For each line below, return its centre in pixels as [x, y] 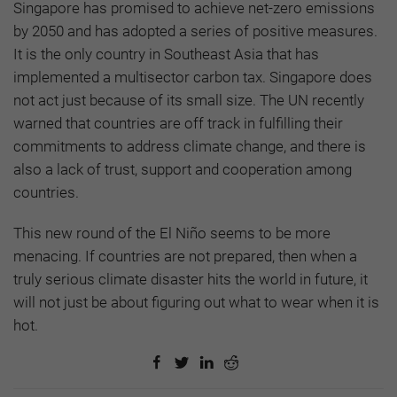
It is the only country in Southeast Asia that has [166, 54]
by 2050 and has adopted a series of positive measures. [195, 31]
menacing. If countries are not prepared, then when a [185, 256]
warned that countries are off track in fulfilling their [178, 123]
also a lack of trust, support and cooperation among [183, 169]
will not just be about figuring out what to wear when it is [196, 302]
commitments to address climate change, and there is [190, 146]
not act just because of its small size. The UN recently [189, 100]
